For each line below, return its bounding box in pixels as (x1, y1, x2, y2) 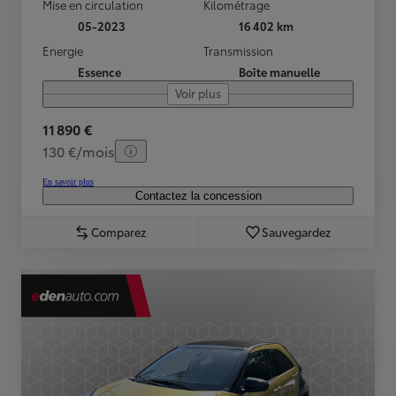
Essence (78, 64, 121, 80)
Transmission (203, 42, 273, 59)
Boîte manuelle (239, 64, 320, 80)
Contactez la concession (134, 189, 262, 203)
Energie (42, 42, 83, 59)
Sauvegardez (261, 224, 331, 240)
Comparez (91, 224, 146, 240)
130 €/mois (42, 141, 115, 162)
